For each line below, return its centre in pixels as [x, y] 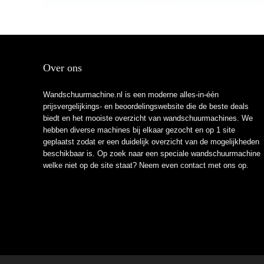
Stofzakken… [81, 22]
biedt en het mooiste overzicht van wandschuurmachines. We [148, 118]
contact [193, 165]
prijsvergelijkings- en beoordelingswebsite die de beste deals [146, 106]
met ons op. [227, 165]
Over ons [62, 67]
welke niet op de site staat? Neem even [111, 165]
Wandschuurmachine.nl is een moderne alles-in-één [131, 94]
